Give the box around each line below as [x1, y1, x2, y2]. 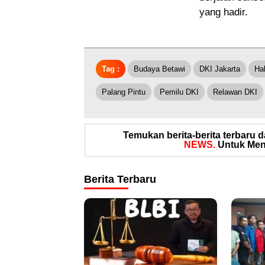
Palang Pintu [102, 87, 146, 96]
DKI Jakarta [199, 64, 240, 73]
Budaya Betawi [134, 64, 185, 73]
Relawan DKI [213, 87, 257, 96]
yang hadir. [199, 6, 248, 18]
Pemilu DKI [160, 87, 199, 96]
